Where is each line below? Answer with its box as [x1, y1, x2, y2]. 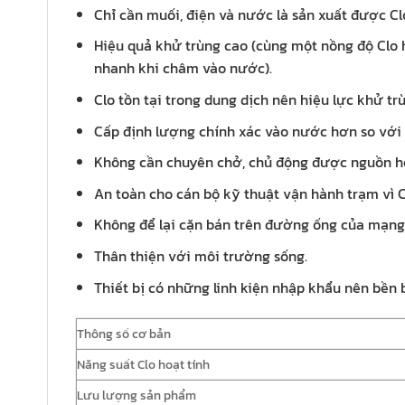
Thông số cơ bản [77, 324, 171, 344]
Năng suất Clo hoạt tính [77, 354, 210, 375]
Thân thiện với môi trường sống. [93, 244, 307, 267]
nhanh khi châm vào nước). [93, 57, 272, 80]
